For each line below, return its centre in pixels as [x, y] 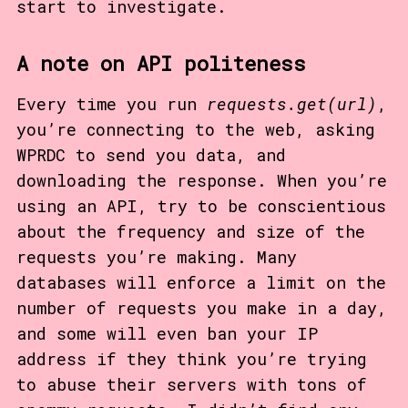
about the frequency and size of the [190, 231]
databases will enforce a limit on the [201, 282]
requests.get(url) [291, 103]
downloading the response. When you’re [201, 180]
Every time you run [111, 103]
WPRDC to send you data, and [151, 154]
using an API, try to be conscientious [201, 205]
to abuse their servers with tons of [191, 384]
